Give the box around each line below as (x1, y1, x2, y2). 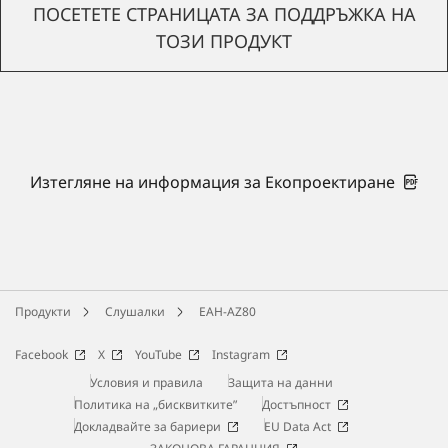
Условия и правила (90, 373, 203, 391)
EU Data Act (264, 417, 331, 435)
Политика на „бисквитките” (74, 395, 237, 413)
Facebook (15, 345, 68, 363)
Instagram (212, 345, 270, 363)
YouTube (135, 345, 182, 363)
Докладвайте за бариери (74, 417, 221, 435)
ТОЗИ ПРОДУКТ (156, 28, 292, 53)
